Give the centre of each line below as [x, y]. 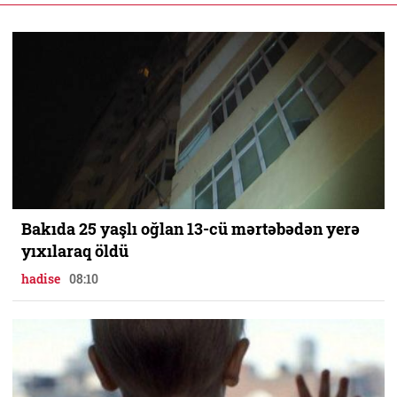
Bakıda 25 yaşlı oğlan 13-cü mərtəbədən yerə [191, 228]
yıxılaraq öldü [75, 250]
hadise [41, 278]
